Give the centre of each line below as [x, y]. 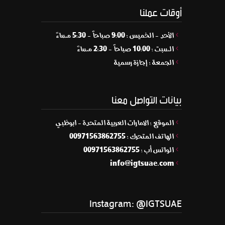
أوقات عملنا [161, 11]
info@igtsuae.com [142, 164]
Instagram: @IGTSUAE [136, 202]
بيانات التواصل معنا [147, 98]
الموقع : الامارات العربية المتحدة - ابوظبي [115, 123]
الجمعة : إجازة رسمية [144, 63]
